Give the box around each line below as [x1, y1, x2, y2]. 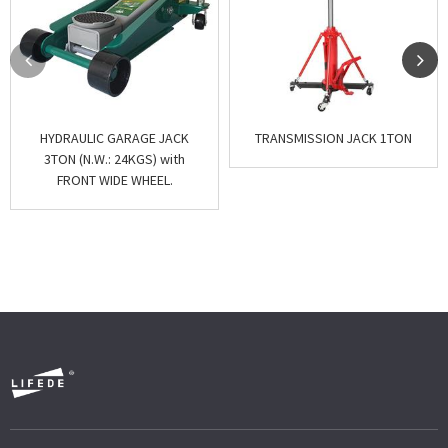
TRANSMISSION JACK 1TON [255, 129, 412, 147]
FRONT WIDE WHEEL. [56, 171, 173, 189]
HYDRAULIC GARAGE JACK [40, 129, 189, 147]
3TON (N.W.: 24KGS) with [44, 150, 185, 168]
